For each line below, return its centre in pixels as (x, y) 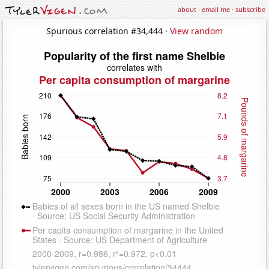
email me (216, 9)
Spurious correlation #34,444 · (108, 31)
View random (196, 31)
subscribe (250, 9)
